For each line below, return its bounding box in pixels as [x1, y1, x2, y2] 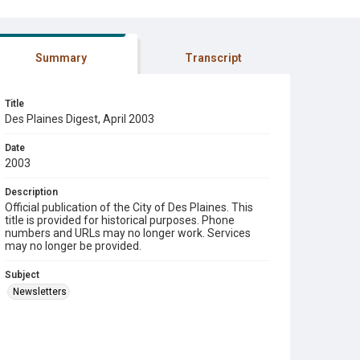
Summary [35, 51, 87, 64]
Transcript [185, 51, 243, 64]
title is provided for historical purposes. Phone [5, 214, 235, 227]
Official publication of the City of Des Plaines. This [5, 201, 253, 214]
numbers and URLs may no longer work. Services [5, 227, 251, 239]
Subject [5, 269, 39, 280]
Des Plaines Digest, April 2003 [5, 112, 154, 125]
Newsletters [13, 286, 67, 297]
